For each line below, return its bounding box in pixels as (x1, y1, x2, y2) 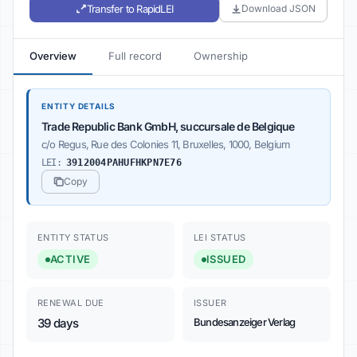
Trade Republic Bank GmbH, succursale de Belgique (41, 119, 295, 133)
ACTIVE (50, 253, 91, 265)
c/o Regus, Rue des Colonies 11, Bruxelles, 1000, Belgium (41, 137, 290, 151)
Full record (108, 49, 162, 62)
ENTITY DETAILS (41, 100, 116, 111)
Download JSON (241, 2, 316, 14)
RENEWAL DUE (37, 297, 104, 308)
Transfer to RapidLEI (87, 2, 173, 15)
